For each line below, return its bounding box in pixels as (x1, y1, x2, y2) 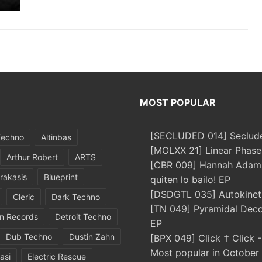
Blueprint (44, 172, 78, 182)
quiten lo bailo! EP (150, 174, 230, 185)
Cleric (13, 192, 35, 202)
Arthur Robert (6, 152, 58, 162)
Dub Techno (6, 232, 52, 242)
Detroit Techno (55, 212, 111, 222)
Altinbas (41, 132, 71, 142)
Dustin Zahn (69, 232, 115, 242)
